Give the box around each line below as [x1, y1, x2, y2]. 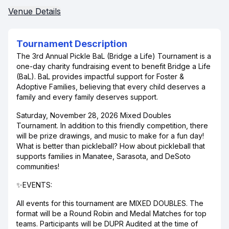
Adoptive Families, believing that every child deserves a [16, 82, 205, 91]
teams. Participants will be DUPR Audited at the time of [16, 219, 198, 228]
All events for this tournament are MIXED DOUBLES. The [16, 199, 203, 208]
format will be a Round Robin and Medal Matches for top [16, 209, 207, 218]
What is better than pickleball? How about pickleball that [16, 142, 205, 150]
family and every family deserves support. [16, 93, 158, 101]
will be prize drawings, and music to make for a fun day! [16, 131, 204, 140]
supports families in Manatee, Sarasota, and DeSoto [16, 152, 191, 161]
